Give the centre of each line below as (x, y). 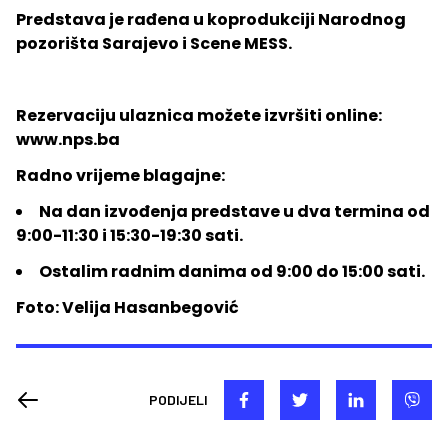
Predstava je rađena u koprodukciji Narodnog (211, 19)
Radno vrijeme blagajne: (120, 175)
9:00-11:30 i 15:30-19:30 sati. (129, 235)
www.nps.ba (68, 139)
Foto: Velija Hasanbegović (127, 307)
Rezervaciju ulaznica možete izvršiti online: (199, 115)
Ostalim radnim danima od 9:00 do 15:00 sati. (232, 271)
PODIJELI (178, 399)
